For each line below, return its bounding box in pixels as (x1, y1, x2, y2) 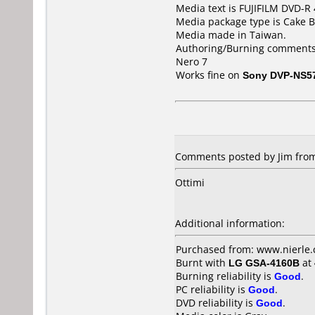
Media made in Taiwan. (176, 28, 286, 41)
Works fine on (176, 68, 243, 82)
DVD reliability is (176, 296, 256, 309)
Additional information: (175, 217, 285, 230)
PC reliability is (176, 283, 248, 296)
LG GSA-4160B (229, 256, 300, 269)
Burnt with (176, 256, 229, 269)
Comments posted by (175, 150, 278, 163)
